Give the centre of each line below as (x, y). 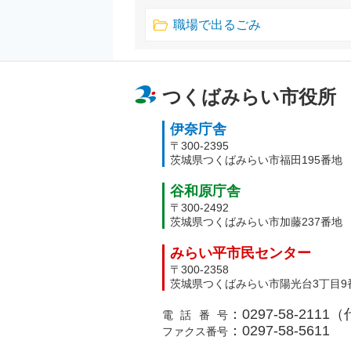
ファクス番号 (195, 331)
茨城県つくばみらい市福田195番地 (256, 160)
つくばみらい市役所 (249, 97)
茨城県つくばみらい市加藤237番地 (256, 222)
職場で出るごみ (217, 25)
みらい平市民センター (241, 253)
